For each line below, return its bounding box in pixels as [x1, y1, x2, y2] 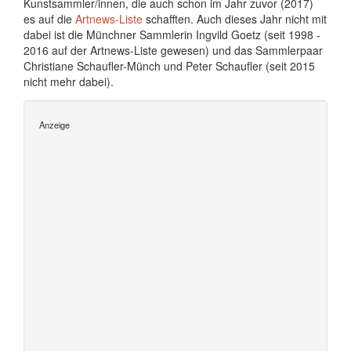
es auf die [24, 11, 75, 27]
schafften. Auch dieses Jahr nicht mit [143, 11, 327, 27]
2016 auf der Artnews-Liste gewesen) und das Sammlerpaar [24, 42, 323, 58]
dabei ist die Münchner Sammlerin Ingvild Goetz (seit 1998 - [24, 27, 320, 42]
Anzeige [39, 118, 70, 131]
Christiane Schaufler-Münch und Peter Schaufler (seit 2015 [24, 58, 315, 74]
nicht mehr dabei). [24, 74, 114, 89]
